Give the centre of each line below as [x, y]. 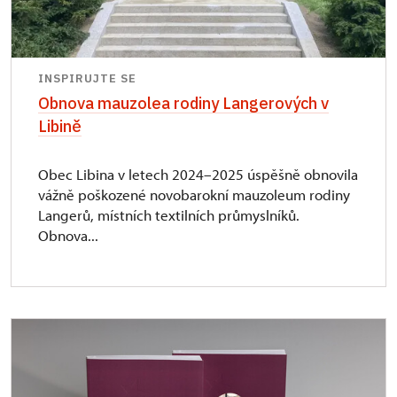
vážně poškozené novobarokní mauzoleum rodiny [194, 194]
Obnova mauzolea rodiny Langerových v [183, 102]
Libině [60, 125]
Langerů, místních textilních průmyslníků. [169, 214]
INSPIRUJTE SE [87, 78]
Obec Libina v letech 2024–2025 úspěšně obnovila [198, 174]
